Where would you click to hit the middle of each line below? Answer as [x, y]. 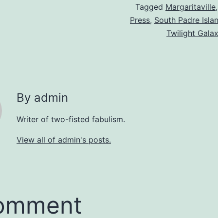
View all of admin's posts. [64, 139]
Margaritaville [191, 7]
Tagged [150, 7]
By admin [42, 97]
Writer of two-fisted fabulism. [71, 119]
